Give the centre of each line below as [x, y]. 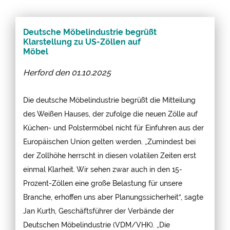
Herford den [47, 72]
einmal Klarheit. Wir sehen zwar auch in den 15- [103, 169]
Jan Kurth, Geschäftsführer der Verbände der [99, 210]
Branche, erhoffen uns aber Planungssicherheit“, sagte [113, 197]
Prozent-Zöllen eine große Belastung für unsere [103, 183]
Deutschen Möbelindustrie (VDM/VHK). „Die [97, 224]
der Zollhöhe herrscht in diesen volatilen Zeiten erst [110, 155]
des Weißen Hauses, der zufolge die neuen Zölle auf [110, 113]
